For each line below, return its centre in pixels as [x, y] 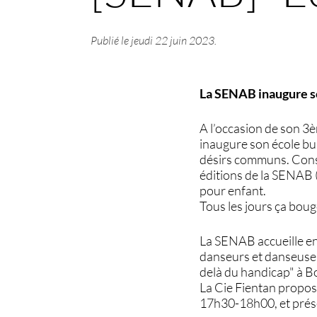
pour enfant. [233, 190]
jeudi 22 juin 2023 [172, 40]
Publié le [110, 40]
